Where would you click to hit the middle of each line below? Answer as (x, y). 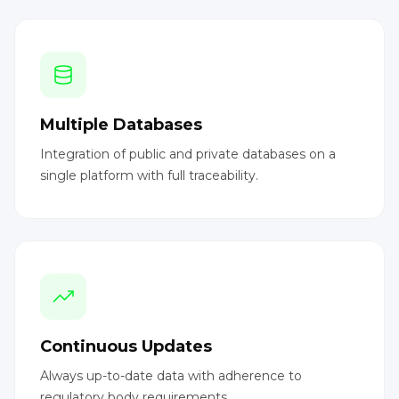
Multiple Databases (121, 124)
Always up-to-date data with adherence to (171, 375)
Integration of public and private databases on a (188, 154)
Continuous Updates (126, 346)
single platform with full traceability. (149, 175)
